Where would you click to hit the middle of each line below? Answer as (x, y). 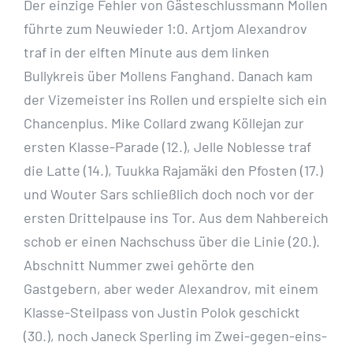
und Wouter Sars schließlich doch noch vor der (169, 194)
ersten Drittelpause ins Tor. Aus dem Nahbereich (176, 218)
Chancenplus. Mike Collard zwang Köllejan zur (164, 123)
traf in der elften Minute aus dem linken (147, 52)
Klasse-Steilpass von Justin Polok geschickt (162, 312)
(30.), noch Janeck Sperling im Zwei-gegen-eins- (175, 336)
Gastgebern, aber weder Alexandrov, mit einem (171, 289)
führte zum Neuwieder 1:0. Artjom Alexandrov (165, 29)
